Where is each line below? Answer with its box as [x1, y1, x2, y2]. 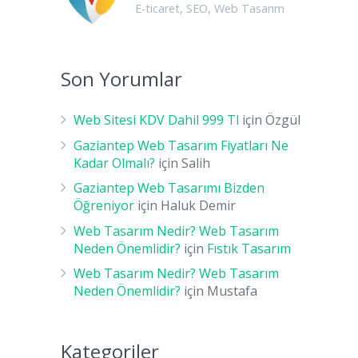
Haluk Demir [161, 197, 236, 215]
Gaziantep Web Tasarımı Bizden [74, 179, 265, 197]
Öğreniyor [74, 197, 134, 215]
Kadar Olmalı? [74, 153, 155, 172]
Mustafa [207, 282, 257, 300]
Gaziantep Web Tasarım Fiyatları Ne [74, 136, 288, 154]
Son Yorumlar [61, 65, 182, 92]
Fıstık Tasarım [207, 239, 291, 257]
